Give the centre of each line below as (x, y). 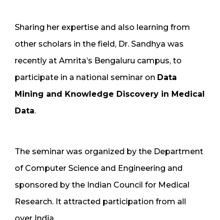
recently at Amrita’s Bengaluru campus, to (98, 60)
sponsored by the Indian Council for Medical (102, 185)
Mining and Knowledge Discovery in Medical (110, 94)
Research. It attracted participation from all (100, 201)
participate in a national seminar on (86, 77)
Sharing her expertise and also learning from (102, 27)
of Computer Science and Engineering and (99, 168)
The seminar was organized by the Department (109, 151)
